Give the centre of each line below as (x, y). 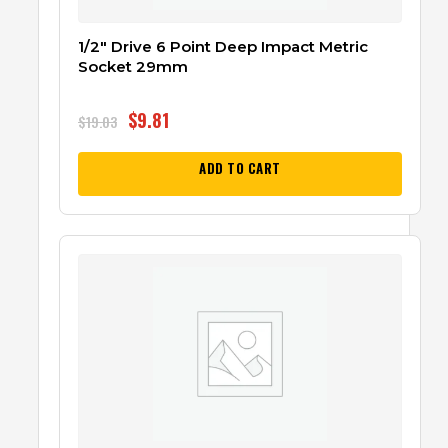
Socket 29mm (133, 66)
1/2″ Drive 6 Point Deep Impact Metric (223, 46)
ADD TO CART (240, 167)
